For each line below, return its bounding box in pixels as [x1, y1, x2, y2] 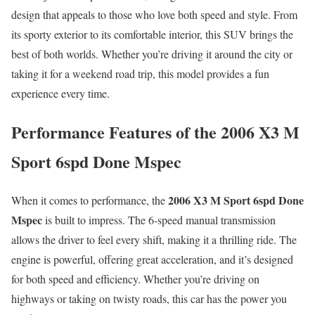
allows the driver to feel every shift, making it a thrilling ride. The [11, 231, 297, 247]
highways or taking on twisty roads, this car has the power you [11, 290, 287, 306]
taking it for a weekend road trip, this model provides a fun [11, 65, 269, 81]
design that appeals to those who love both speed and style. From [11, 6, 297, 22]
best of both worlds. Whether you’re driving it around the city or [11, 46, 292, 61]
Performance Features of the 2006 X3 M [11, 119, 300, 144]
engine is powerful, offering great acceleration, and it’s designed [11, 251, 293, 266]
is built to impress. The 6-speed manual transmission [42, 212, 276, 227]
